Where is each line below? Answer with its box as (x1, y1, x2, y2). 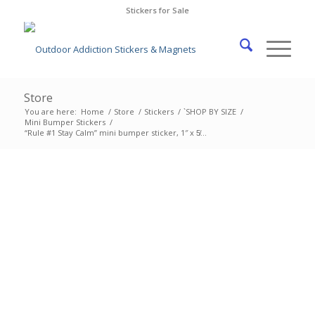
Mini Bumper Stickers (24, 117, 105, 127)
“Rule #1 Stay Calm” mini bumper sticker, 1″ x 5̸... (24, 127, 207, 138)
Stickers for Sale (125, 5, 189, 15)
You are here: (24, 106, 77, 117)
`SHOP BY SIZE (183, 106, 236, 117)
